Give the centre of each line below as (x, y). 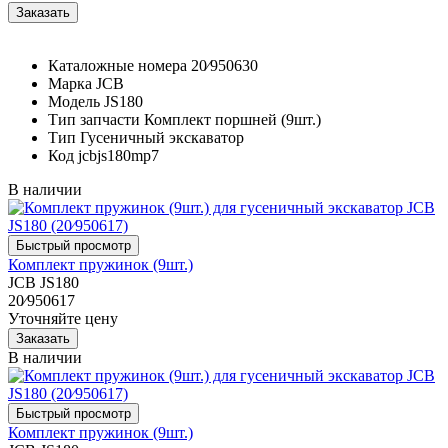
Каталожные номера (117, 65)
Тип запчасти (94, 119)
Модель (74, 101)
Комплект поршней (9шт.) (232, 119)
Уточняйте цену (63, 318)
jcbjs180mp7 (118, 155)
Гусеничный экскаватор (162, 137)
